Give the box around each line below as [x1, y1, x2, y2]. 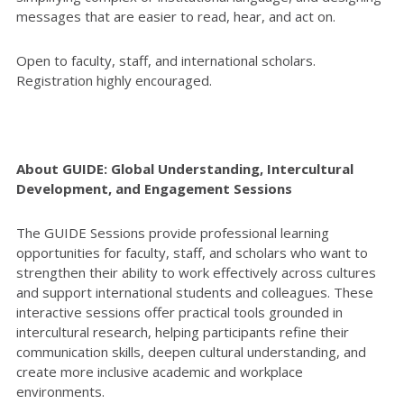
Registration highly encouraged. [16, 70, 212, 89]
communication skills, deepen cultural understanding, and [16, 342, 366, 361]
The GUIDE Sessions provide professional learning [16, 223, 329, 242]
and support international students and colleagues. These [16, 282, 373, 301]
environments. [16, 381, 105, 400]
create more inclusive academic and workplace [16, 362, 303, 381]
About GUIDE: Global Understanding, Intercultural [16, 159, 353, 178]
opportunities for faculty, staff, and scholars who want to [16, 243, 368, 262]
